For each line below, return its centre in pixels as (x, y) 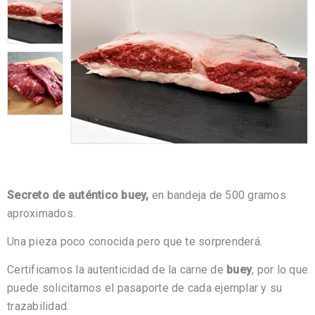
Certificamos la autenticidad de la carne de (117, 270)
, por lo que (280, 270)
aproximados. (41, 214)
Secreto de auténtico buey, (79, 195)
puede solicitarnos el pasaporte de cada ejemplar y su (145, 288)
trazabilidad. (38, 307)
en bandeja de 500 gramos (219, 195)
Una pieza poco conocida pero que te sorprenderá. (135, 242)
